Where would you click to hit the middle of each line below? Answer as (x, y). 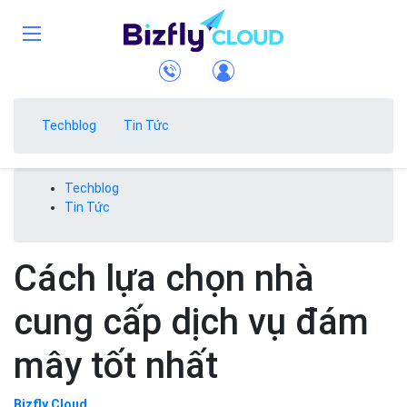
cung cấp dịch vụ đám (191, 323)
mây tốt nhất (116, 366)
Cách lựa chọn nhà (164, 279)
